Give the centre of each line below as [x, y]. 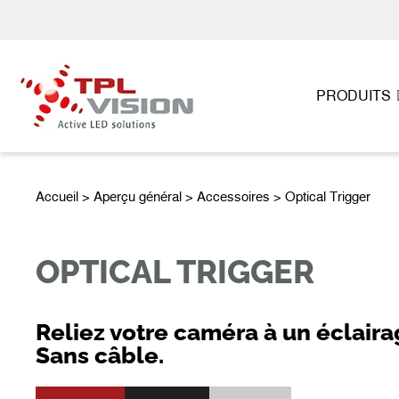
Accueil [57, 195]
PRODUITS [354, 96]
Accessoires [233, 195]
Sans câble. [100, 355]
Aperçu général [138, 195]
